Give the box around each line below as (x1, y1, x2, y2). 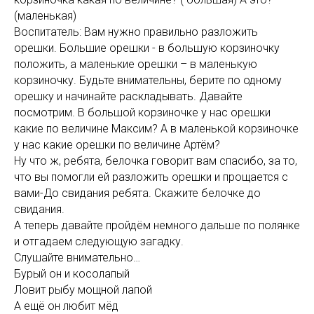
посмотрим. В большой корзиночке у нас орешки (14, 106, 271, 119)
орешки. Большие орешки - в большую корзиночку (14, 41, 280, 55)
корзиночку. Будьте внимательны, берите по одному (14, 74, 282, 87)
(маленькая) (14, 9, 76, 22)
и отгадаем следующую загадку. (14, 235, 184, 248)
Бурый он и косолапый (14, 267, 130, 280)
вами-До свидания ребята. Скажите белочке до (14, 186, 261, 200)
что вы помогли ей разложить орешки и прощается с (14, 170, 288, 184)
